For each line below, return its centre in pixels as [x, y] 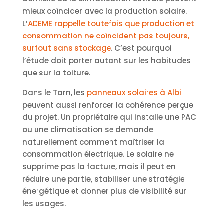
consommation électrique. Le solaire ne [98, 154]
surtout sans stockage [66, 48]
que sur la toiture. [56, 73]
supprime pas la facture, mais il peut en [99, 166]
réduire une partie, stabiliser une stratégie [103, 179]
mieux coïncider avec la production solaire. [104, 11]
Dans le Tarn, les [54, 92]
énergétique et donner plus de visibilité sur [104, 191]
